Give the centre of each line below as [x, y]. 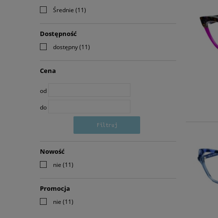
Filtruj [107, 125]
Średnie [64, 10]
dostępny [65, 47]
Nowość [52, 152]
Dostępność [58, 34]
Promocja [55, 189]
